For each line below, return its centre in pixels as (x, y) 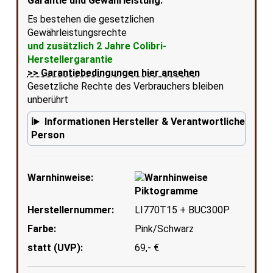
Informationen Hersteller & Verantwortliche (144, 122)
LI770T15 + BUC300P (183, 210)
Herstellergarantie (70, 59)
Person (48, 135)
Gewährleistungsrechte (77, 33)
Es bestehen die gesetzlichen (90, 19)
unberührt (48, 100)
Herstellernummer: (70, 210)
